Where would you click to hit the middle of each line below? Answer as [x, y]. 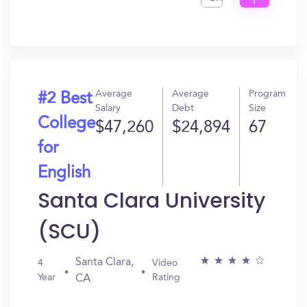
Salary [108, 108]
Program [267, 94]
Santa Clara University [151, 201]
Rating [166, 278]
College [66, 124]
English [64, 173]
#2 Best [65, 99]
